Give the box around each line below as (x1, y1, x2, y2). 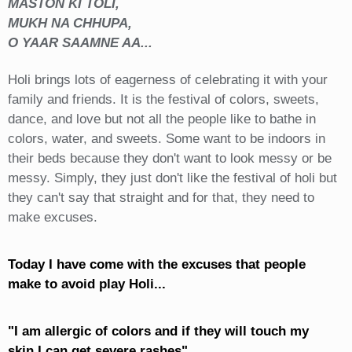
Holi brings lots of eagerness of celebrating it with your (7, 72, 328, 88)
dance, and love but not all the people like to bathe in (7, 112, 316, 127)
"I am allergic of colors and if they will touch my (7, 324, 309, 339)
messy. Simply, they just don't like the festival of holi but (7, 170, 337, 186)
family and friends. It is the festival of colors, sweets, (7, 92, 319, 108)
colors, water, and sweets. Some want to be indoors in (7, 131, 325, 147)
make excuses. (7, 210, 97, 225)
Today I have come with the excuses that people (7, 257, 306, 273)
